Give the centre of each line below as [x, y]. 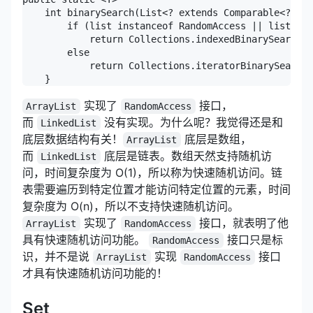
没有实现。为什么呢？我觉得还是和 [191, 122]
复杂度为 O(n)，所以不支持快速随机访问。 [131, 206]
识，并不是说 [58, 256]
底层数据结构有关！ [73, 139]
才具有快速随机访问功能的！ [95, 273]
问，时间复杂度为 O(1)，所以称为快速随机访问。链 [152, 172]
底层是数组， [216, 139]
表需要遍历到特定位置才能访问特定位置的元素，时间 [156, 189]
